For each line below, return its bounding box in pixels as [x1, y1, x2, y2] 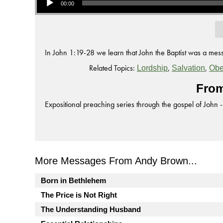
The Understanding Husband [41, 205, 141, 214]
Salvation [172, 64, 205, 72]
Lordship [137, 64, 168, 72]
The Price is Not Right [41, 191, 117, 199]
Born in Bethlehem [41, 176, 106, 185]
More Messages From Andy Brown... [35, 155, 197, 166]
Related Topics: [89, 63, 135, 73]
